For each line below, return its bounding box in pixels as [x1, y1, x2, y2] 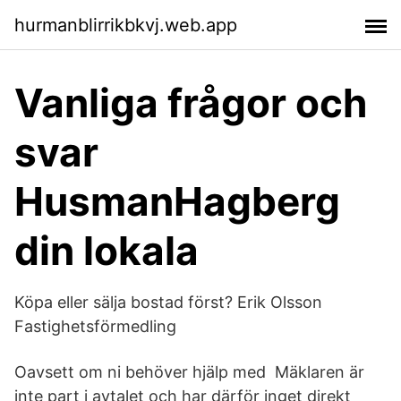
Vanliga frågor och [14, 79, 367, 127]
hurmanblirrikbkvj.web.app [14, 13, 237, 36]
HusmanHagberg [14, 177, 340, 226]
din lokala [14, 226, 199, 275]
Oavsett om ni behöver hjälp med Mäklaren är [14, 363, 364, 381]
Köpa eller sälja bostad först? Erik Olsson [14, 293, 322, 311]
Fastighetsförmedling [14, 317, 176, 336]
